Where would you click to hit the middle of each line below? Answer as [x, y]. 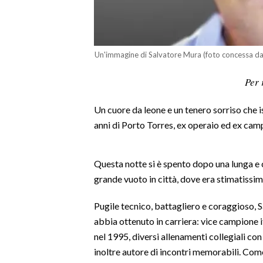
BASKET [26, 161]
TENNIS [25, 214]
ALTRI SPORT [36, 232]
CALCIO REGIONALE [47, 144]
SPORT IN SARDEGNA [52, 62]
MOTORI [27, 197]
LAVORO [27, 16]
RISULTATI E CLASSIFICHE [57, 109]
